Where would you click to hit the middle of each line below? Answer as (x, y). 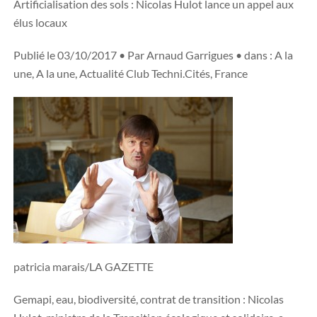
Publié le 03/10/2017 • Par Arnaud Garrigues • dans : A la (153, 55)
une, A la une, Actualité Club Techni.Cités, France (131, 73)
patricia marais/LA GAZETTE (83, 266)
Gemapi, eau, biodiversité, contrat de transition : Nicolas (149, 299)
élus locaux (40, 22)
